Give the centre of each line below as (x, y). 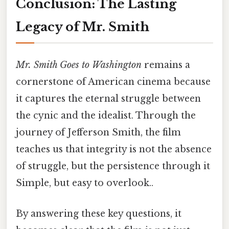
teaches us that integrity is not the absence (114, 150)
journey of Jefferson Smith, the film (98, 133)
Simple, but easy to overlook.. (85, 183)
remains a (166, 65)
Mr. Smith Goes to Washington (79, 65)
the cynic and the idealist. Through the (106, 116)
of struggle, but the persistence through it (113, 166)
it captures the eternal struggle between (108, 99)
